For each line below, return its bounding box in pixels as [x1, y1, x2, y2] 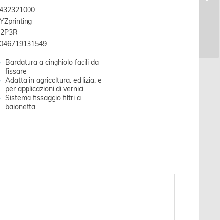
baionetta [5, 102, 35, 111]
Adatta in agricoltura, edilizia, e [5, 76, 102, 85]
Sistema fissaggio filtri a [5, 93, 81, 103]
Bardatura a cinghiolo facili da [5, 58, 99, 67]
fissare [5, 67, 27, 76]
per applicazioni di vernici [5, 84, 83, 94]
